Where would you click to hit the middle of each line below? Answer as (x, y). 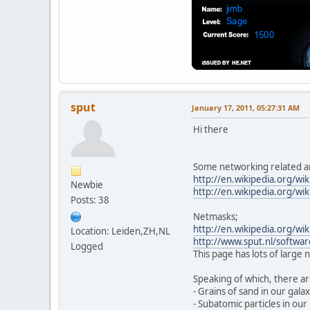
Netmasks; (216, 217)
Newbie (87, 185)
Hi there (211, 130)
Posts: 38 (90, 200)
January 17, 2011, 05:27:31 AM (246, 108)
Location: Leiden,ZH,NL (120, 231)
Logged (87, 247)
